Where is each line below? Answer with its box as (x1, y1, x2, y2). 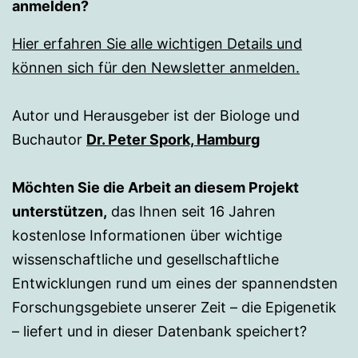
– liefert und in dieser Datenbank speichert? (12, 323, 307, 340)
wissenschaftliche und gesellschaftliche (12, 251, 279, 268)
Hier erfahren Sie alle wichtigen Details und (12, 35, 302, 53)
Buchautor (12, 131, 86, 149)
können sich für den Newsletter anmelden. (12, 59, 300, 77)
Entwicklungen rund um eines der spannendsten (12, 275, 338, 292)
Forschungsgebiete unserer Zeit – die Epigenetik (12, 299, 336, 316)
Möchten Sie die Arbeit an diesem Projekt (12, 179, 299, 197)
